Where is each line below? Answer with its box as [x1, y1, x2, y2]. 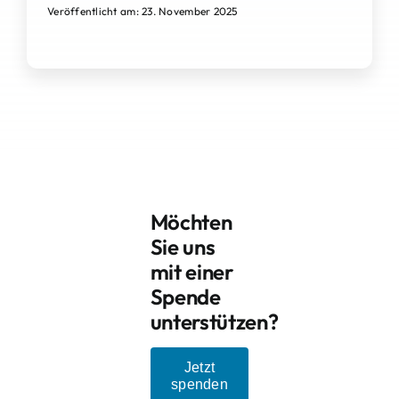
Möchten [150, 208, 232, 236]
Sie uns [150, 233, 216, 261]
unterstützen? [150, 308, 279, 336]
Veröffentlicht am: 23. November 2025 [46, 4, 238, 19]
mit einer [150, 258, 233, 286]
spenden [171, 377, 228, 393]
